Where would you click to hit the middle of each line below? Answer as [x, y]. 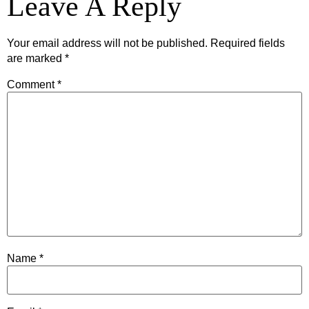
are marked [36, 59]
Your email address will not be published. [107, 43]
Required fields [248, 43]
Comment [32, 84]
